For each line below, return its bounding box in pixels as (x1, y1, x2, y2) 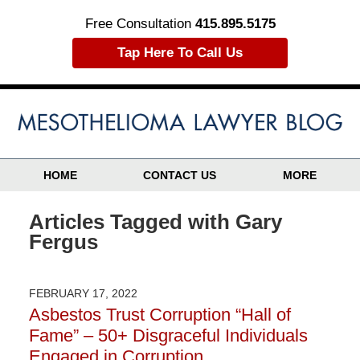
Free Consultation (84, 15, 195, 31)
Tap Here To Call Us (117, 44, 243, 60)
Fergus (28, 231, 98, 254)
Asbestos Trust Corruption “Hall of (28, 304, 291, 325)
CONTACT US (143, 169, 217, 182)
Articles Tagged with (28, 211, 230, 234)
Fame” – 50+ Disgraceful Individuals (28, 325, 308, 346)
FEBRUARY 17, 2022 (28, 286, 137, 300)
